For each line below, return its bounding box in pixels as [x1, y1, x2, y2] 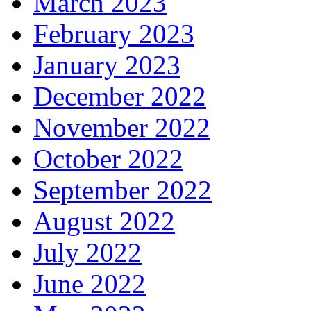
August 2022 [33, 206, 175, 237]
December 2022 [33, 81, 206, 112]
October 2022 [33, 144, 183, 174]
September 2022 [33, 175, 212, 205]
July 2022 [33, 237, 142, 268]
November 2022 [33, 112, 210, 143]
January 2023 [33, 50, 180, 81]
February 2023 [33, 19, 194, 49]
